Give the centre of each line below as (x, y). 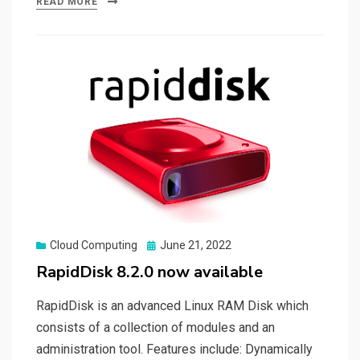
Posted (164, 245)
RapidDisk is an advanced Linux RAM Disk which (172, 306)
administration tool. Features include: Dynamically (174, 350)
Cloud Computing (94, 245)
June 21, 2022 (196, 245)
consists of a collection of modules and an (155, 328)
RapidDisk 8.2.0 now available (149, 272)
